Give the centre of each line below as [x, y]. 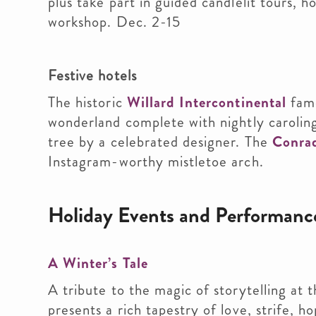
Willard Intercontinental [206, 102]
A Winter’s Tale [98, 263]
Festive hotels [92, 75]
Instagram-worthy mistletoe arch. [156, 162]
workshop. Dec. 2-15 [114, 22]
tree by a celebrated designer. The [160, 142]
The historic [87, 102]
